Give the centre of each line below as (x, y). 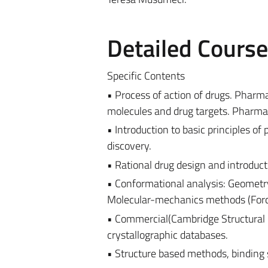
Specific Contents (146, 76)
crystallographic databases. (167, 234)
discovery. (129, 146)
